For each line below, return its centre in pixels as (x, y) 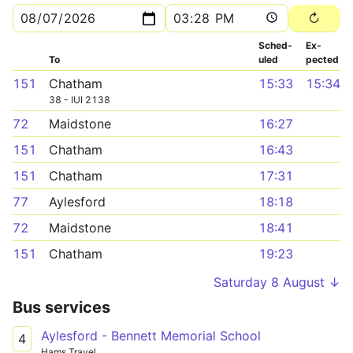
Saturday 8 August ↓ (277, 282)
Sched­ (275, 45)
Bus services (61, 307)
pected (322, 59)
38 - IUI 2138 (80, 100)
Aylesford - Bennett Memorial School (151, 336)
